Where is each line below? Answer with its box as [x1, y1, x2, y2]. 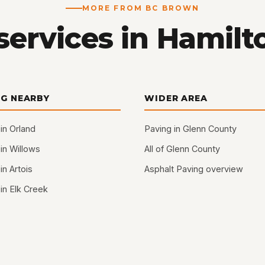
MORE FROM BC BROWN [82, 3, 200, 12]
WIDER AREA [144, 93, 208, 104]
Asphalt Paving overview [144, 164, 244, 174]
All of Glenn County [144, 144, 221, 154]
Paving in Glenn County [144, 124, 237, 134]
